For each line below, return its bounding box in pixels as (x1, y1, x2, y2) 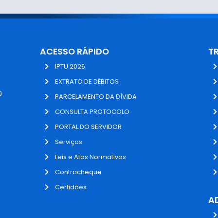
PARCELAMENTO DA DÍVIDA (55, 92, 137, 102)
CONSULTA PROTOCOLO (55, 107, 130, 117)
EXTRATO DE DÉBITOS (55, 77, 119, 87)
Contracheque (55, 167, 102, 177)
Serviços (55, 137, 83, 147)
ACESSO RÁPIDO (39, 46, 109, 58)
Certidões (55, 182, 87, 192)
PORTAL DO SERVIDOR (55, 122, 122, 132)
